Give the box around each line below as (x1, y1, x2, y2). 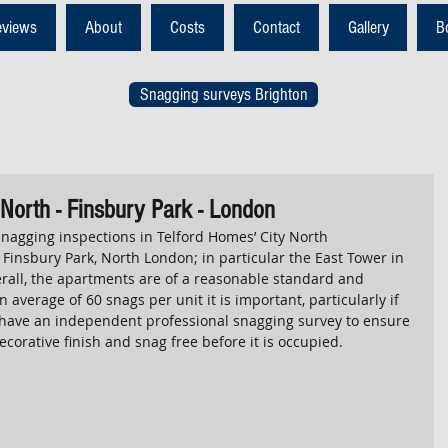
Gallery (347, 17, 389, 38)
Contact (253, 17, 300, 38)
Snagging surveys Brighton (139, 84, 308, 105)
